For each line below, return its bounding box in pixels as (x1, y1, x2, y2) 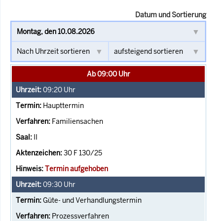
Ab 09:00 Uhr (86, 69, 130, 78)
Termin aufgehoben (45, 164, 108, 173)
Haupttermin (43, 101, 84, 110)
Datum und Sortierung (135, 10, 206, 19)
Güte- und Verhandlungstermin (43, 195, 142, 205)
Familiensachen (52, 116, 103, 126)
